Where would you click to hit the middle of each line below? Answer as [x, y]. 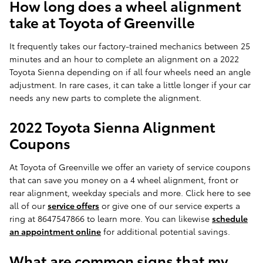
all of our [28, 206]
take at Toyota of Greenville [102, 22]
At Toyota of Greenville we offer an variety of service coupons [130, 167]
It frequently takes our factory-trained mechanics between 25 [130, 46]
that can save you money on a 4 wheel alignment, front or [124, 180]
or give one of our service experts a [170, 206]
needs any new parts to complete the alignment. [105, 98]
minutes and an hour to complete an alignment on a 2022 [124, 59]
